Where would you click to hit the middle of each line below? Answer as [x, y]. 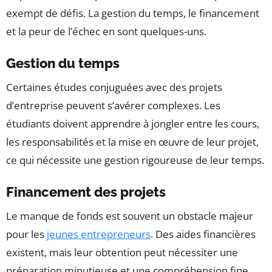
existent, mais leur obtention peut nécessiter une [122, 253]
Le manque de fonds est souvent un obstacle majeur [130, 216]
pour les [26, 234]
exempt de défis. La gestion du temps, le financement [133, 13]
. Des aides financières [203, 234]
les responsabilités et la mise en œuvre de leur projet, [132, 142]
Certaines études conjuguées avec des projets [114, 87]
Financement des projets [86, 192]
